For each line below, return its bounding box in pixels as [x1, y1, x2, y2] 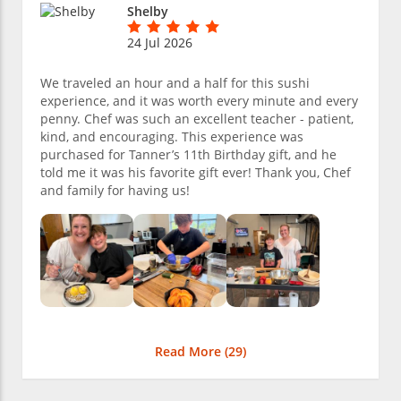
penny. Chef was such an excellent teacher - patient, [40, 110, 354, 128]
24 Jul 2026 [127, 34, 192, 52]
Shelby [127, 3, 168, 21]
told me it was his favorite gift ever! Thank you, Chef [40, 164, 351, 182]
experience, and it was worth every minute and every [40, 92, 358, 110]
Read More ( [155, 343, 228, 361]
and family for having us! [40, 182, 190, 200]
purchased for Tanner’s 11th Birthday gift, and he [40, 146, 337, 164]
